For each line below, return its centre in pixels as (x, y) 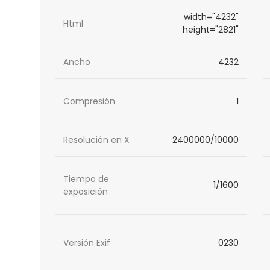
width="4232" (211, 17)
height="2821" (210, 30)
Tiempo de (86, 179)
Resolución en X (97, 140)
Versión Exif (87, 243)
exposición (86, 191)
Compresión (89, 101)
